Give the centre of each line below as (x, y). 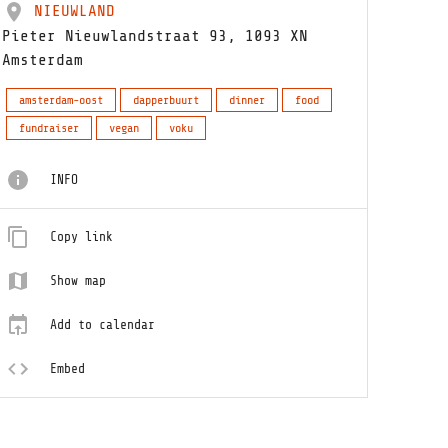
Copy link (82, 236)
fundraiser (49, 128)
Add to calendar (103, 324)
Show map (78, 280)
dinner (247, 100)
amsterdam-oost (61, 100)
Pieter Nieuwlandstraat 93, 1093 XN (155, 36)
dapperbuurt (166, 100)
